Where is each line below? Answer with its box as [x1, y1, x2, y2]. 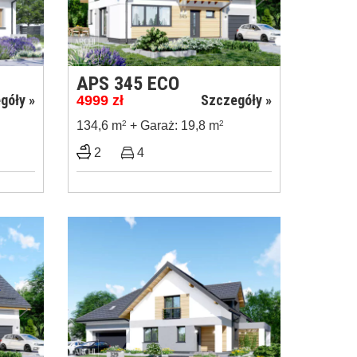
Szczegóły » [201, 91, 272, 108]
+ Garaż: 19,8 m [127, 118, 219, 132]
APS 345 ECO [76, 72, 179, 95]
